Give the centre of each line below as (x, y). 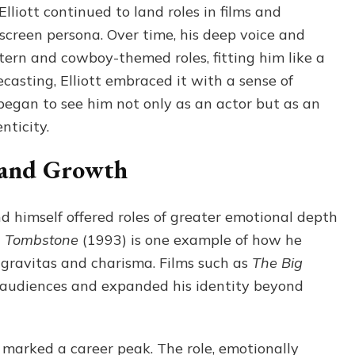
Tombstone (42, 240)
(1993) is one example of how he (190, 240)
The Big (277, 263)
